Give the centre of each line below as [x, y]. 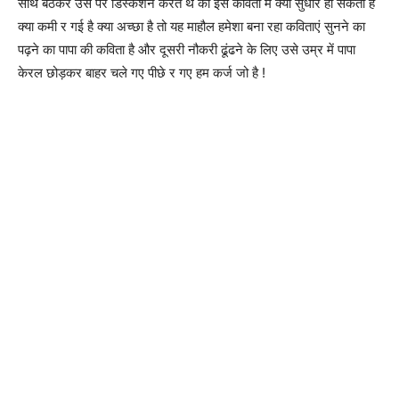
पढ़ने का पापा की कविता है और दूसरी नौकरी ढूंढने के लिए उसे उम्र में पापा [187, 49]
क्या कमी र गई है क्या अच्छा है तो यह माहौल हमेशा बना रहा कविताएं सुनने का [191, 26]
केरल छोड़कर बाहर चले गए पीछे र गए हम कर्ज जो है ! [142, 72]
